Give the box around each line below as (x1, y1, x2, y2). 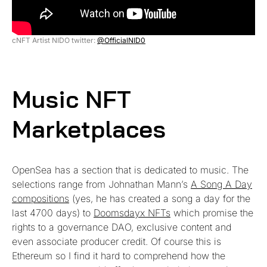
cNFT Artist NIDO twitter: (12, 35, 97, 45)
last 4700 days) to (12, 206, 94, 219)
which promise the (170, 206, 253, 219)
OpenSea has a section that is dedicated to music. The (12, 163, 249, 176)
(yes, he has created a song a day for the (69, 192, 250, 204)
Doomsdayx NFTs (94, 206, 170, 219)
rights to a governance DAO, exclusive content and (12, 221, 231, 233)
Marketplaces (12, 113, 166, 144)
